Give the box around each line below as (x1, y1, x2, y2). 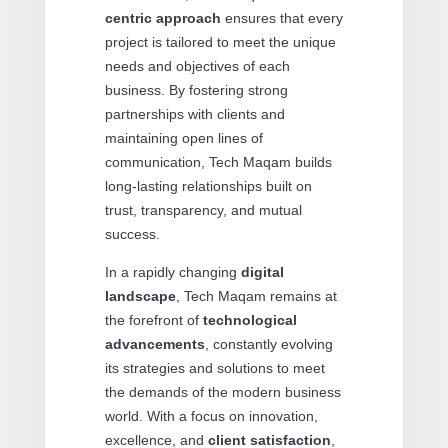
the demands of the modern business (104, 383, 341, 400)
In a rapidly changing (104, 263, 241, 280)
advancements (104, 335, 205, 352)
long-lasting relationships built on (104, 177, 312, 194)
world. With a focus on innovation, (104, 407, 318, 424)
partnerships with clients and (104, 105, 285, 122)
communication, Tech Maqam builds (104, 153, 332, 170)
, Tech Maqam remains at (175, 287, 337, 304)
